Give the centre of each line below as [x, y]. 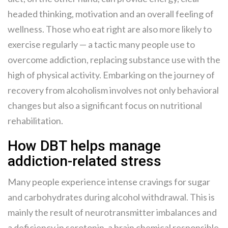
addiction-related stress [84, 161]
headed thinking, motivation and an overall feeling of [111, 14]
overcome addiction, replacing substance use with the [114, 60]
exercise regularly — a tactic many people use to [101, 45]
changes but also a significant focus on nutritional [105, 106]
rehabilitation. [35, 121]
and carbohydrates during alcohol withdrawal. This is [111, 197]
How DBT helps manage [84, 146]
